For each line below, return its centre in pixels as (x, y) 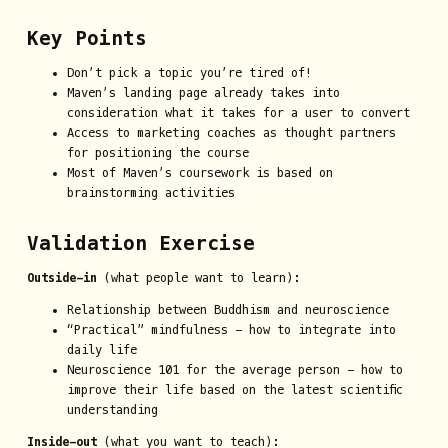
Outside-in (61, 278)
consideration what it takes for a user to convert (238, 113)
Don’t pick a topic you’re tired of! (189, 73)
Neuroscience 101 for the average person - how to (234, 370)
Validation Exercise (140, 244)
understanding (112, 410)
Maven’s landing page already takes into (203, 93)
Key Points (86, 39)
